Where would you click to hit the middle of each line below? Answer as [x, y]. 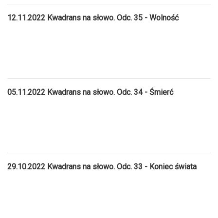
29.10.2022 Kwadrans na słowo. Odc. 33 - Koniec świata [102, 166]
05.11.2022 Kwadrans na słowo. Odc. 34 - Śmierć [90, 92]
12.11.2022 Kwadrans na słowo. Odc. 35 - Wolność [93, 18]
